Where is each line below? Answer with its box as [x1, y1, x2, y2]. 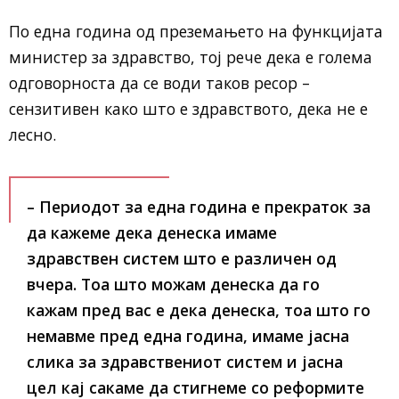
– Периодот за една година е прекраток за [27, 196, 370, 218]
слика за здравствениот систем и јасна [27, 351, 343, 373]
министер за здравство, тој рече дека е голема [9, 46, 372, 69]
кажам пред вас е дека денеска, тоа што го [27, 299, 370, 322]
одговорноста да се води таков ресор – [9, 72, 310, 94]
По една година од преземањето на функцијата [9, 20, 383, 43]
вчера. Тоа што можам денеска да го [27, 273, 320, 296]
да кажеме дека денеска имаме [27, 222, 277, 244]
